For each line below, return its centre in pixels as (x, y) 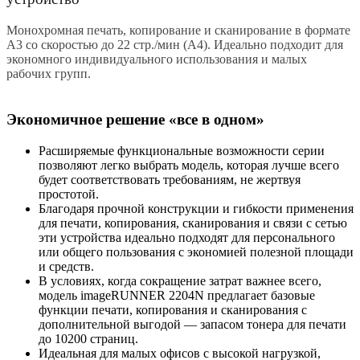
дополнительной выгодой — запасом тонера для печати (192, 324)
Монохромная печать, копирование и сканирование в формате (178, 31)
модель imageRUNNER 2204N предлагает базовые (177, 295)
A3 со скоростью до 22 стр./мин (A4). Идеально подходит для (175, 45)
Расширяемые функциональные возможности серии (182, 150)
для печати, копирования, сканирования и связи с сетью (193, 223)
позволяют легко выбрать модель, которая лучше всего (189, 165)
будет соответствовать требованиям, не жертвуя (170, 179)
